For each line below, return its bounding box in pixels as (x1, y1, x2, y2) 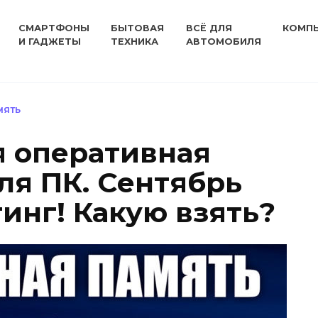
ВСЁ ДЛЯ (185, 23, 232, 33)
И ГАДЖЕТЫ (18, 36, 82, 47)
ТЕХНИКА (111, 36, 159, 47)
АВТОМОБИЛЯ (185, 36, 261, 47)
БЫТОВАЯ (111, 23, 165, 33)
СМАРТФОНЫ (18, 23, 90, 33)
